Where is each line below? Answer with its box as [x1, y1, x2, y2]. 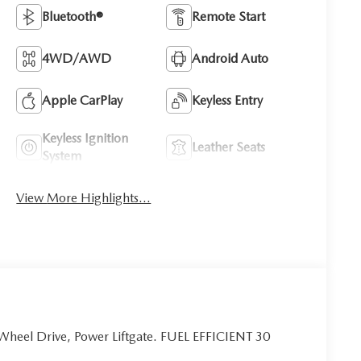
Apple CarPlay [42, 93, 123, 109]
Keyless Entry [192, 93, 263, 109]
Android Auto [192, 51, 269, 67]
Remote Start [192, 9, 266, 25]
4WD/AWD [42, 51, 112, 67]
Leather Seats [192, 139, 266, 156]
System [42, 148, 82, 164]
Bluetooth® [42, 9, 104, 25]
